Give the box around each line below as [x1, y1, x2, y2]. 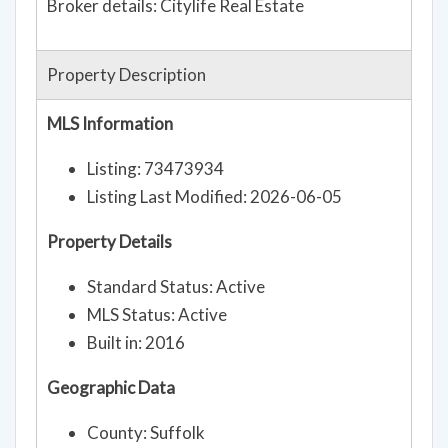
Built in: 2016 [87, 331, 185, 353]
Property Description [47, 63, 206, 85]
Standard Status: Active [87, 275, 265, 297]
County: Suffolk [87, 421, 205, 443]
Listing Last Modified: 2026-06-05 [87, 185, 342, 207]
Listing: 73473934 [87, 157, 224, 179]
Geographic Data [47, 376, 175, 398]
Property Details [47, 230, 172, 252]
